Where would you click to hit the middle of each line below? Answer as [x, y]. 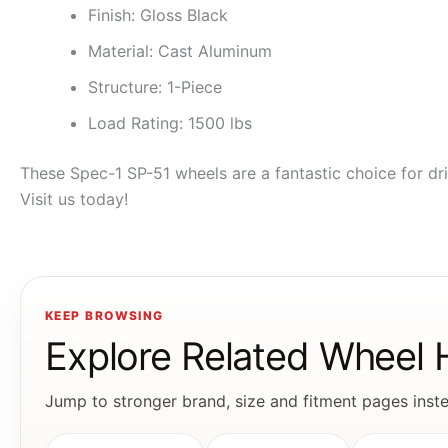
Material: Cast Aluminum [180, 50]
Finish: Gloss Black [158, 14]
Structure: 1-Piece [155, 86]
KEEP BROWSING [104, 315]
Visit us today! [74, 198]
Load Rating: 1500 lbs [170, 122]
